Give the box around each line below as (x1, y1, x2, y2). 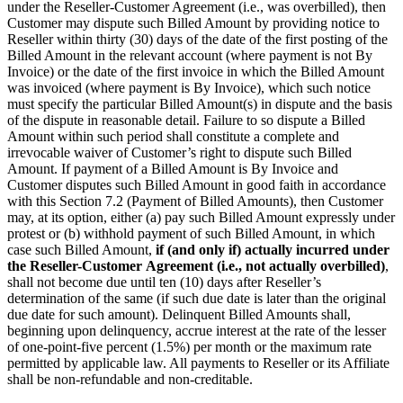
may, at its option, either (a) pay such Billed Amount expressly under (7, 210, 395, 226)
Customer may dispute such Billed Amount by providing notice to (7, 15, 380, 31)
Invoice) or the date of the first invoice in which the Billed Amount (7, 64, 384, 80)
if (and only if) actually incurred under (156, 242, 390, 258)
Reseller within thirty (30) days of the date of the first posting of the (7, 31, 388, 48)
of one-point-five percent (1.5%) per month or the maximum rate (7, 339, 372, 355)
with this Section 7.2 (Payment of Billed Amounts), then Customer (7, 193, 383, 210)
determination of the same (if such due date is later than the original (7, 291, 386, 307)
